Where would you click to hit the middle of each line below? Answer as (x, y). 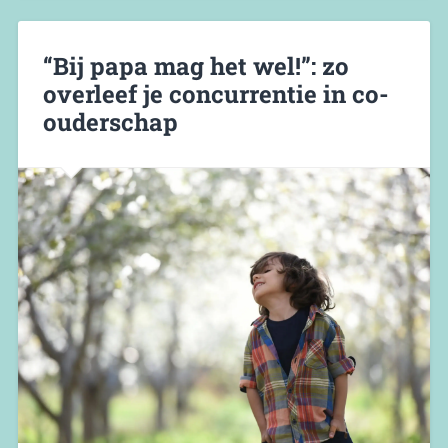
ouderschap (110, 121)
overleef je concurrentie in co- (215, 93)
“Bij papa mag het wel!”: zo (195, 65)
